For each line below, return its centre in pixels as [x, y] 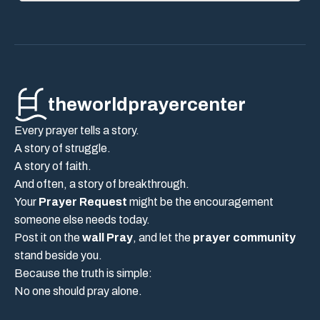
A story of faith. [53, 166]
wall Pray [107, 237]
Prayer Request [83, 201]
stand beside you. [58, 255]
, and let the [163, 237]
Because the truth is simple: [83, 273]
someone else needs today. [82, 219]
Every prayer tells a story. [77, 130]
